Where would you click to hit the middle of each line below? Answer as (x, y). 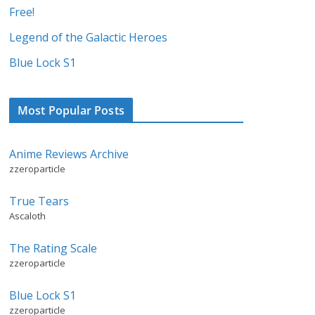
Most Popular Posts (71, 110)
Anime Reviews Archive (69, 154)
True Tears (39, 201)
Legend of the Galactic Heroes (88, 37)
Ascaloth (27, 216)
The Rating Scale (53, 248)
